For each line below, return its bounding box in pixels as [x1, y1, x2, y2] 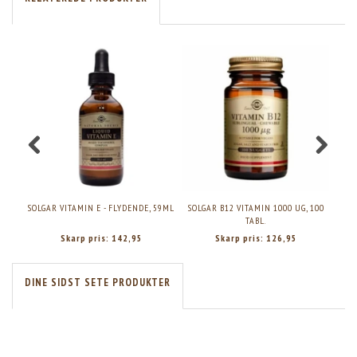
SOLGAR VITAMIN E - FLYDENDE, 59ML [28, 202, 175, 214]
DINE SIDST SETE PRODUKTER [25, 276, 171, 290]
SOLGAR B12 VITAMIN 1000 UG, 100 [187, 202, 324, 214]
